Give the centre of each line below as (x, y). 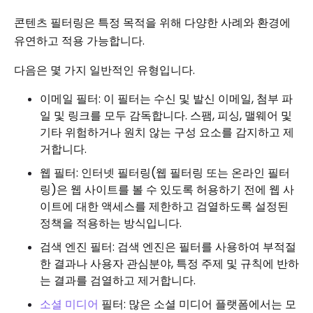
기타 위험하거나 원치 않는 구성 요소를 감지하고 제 (167, 132)
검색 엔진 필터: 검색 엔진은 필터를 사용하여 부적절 (168, 247)
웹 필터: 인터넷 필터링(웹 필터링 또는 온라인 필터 (165, 173)
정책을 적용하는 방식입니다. (111, 223)
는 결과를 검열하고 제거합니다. (118, 281)
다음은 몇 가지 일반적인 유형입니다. (104, 70)
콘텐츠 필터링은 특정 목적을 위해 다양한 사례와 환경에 (152, 23)
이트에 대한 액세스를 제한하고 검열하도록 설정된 (164, 206)
